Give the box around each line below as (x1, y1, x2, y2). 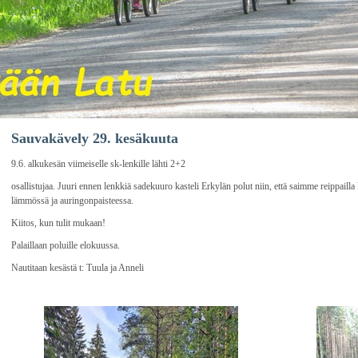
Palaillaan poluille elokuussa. (11, 240, 120, 251)
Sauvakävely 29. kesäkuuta (11, 130, 178, 146)
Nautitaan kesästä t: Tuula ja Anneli (11, 262, 144, 273)
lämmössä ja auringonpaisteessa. (11, 195, 133, 206)
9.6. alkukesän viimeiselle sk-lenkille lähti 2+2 (11, 158, 185, 169)
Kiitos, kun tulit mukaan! (11, 217, 105, 229)
